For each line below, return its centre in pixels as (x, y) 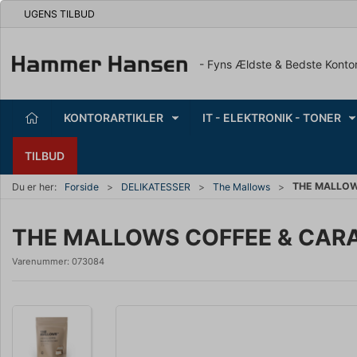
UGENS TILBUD (59, 14)
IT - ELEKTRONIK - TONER (271, 117)
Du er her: (34, 186)
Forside (82, 186)
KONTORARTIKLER (114, 117)
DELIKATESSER (156, 186)
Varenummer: (42, 261)
